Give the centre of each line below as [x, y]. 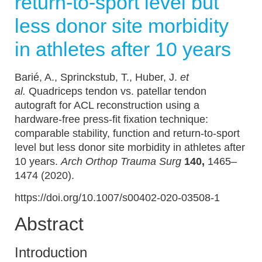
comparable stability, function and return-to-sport [127, 133]
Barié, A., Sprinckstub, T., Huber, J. [97, 77]
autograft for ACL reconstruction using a [107, 105]
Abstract [49, 224]
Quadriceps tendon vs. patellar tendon [116, 91]
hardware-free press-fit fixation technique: [111, 119]
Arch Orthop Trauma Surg [121, 161]
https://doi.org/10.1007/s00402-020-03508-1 [117, 198]
